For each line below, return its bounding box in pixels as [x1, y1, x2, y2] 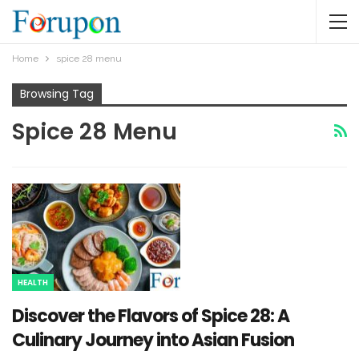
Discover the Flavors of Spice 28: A [12, 304, 289, 329]
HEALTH [18, 276, 48, 289]
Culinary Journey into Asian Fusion [12, 328, 294, 353]
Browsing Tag [20, 86, 94, 102]
